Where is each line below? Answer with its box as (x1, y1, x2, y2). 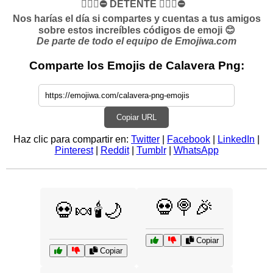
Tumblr (136, 144, 166, 155)
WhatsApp (173, 144, 219, 155)
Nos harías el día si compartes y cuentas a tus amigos (12, 13, 261, 24)
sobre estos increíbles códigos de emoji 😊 (38, 25, 235, 35)
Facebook (167, 133, 210, 144)
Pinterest (54, 144, 93, 155)
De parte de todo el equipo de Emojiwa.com (37, 36, 236, 46)
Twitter (131, 133, 160, 144)
